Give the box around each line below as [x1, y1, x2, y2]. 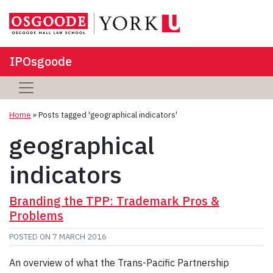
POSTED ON [9, 231, 52, 242]
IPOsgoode [10, 52, 72, 69]
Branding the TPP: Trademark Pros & [9, 192, 219, 209]
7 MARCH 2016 [52, 231, 107, 242]
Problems [9, 207, 63, 224]
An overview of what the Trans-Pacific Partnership [9, 256, 229, 269]
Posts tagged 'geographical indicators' [38, 109, 177, 120]
